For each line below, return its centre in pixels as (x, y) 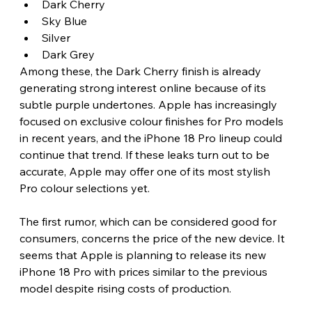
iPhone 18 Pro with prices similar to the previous (145, 271)
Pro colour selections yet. (86, 188)
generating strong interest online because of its (144, 87)
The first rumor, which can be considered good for (149, 221)
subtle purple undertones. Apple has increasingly (149, 104)
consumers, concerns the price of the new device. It (153, 238)
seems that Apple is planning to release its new (144, 255)
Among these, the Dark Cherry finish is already (141, 71)
